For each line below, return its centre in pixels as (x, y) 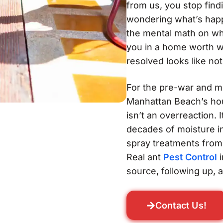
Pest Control (190, 157)
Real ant (145, 157)
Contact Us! (181, 205)
